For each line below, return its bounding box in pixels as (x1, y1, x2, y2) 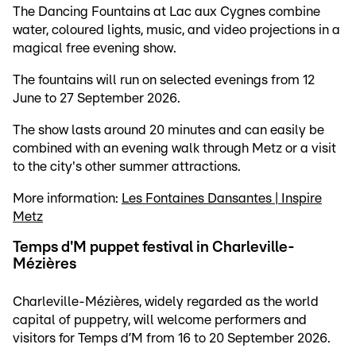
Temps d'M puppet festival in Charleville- (13, 240, 295, 256)
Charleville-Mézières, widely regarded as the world (13, 295, 319, 309)
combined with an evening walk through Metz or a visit (13, 141, 336, 156)
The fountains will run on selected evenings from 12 (13, 73, 315, 87)
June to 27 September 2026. (13, 91, 180, 106)
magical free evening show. (13, 41, 176, 56)
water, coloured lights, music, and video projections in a (13, 23, 340, 37)
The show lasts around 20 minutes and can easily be (13, 123, 324, 137)
